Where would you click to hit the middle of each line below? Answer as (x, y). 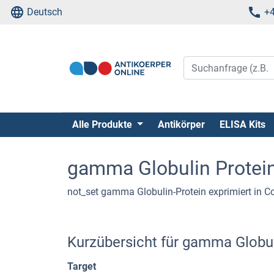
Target (82, 266)
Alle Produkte (103, 124)
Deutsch (45, 12)
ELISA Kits (242, 124)
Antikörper (181, 124)
